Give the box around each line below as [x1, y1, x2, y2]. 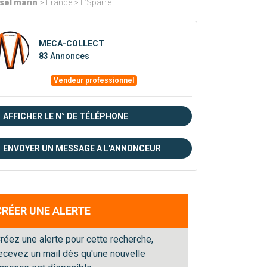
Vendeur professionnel [54, 76, 134, 85]
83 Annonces [39, 51, 89, 61]
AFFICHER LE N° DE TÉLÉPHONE [3, 111, 128, 122]
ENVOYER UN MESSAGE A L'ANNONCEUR [3, 144, 161, 154]
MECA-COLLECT [39, 39, 104, 49]
